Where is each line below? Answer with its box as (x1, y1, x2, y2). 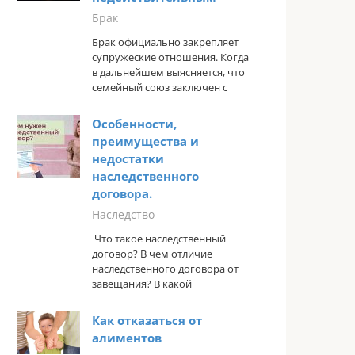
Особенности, (92, 116, 177, 132)
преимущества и (92, 133, 199, 150)
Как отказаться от (92, 312, 202, 329)
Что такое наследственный (92, 231, 226, 246)
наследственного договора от (92, 261, 239, 276)
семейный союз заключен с (92, 79, 227, 94)
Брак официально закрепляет (92, 34, 239, 49)
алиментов (92, 330, 162, 346)
